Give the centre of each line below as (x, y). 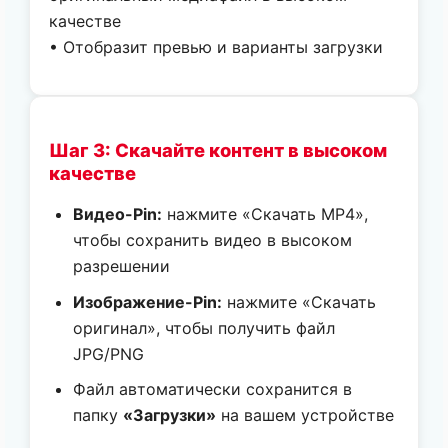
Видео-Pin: (118, 213)
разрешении (122, 265)
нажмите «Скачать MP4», (265, 213)
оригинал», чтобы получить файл (204, 327)
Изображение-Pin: (148, 301)
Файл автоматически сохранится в (213, 389)
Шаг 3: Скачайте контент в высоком (218, 149)
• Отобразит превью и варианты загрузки (216, 47)
